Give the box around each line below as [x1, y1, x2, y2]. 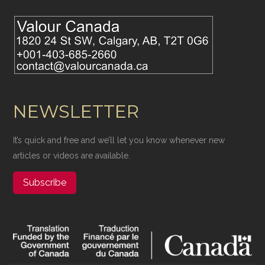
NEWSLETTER [13, 100, 140, 122]
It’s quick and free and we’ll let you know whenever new [13, 135, 225, 145]
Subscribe [23, 176, 67, 188]
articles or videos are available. [13, 150, 131, 160]
